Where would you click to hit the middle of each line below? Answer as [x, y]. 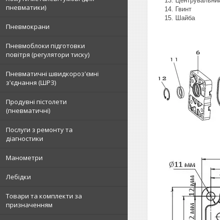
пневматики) [26, 7]
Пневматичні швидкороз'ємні [52, 74]
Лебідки [18, 177]
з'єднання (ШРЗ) [31, 82]
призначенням [29, 205]
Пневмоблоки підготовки [45, 46]
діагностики [25, 138]
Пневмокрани [28, 27]
